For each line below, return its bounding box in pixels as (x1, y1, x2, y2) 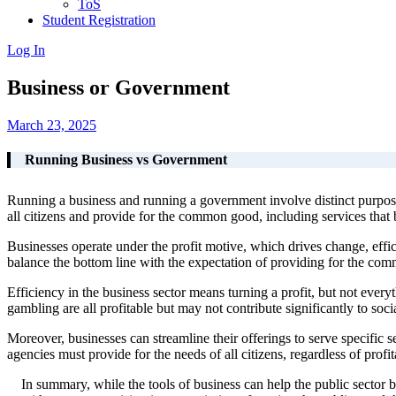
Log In (7, 42, 45, 57)
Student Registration (42, 12, 156, 27)
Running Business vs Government (25, 152, 227, 168)
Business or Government (7, 75, 230, 99)
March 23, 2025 (7, 117, 96, 133)
